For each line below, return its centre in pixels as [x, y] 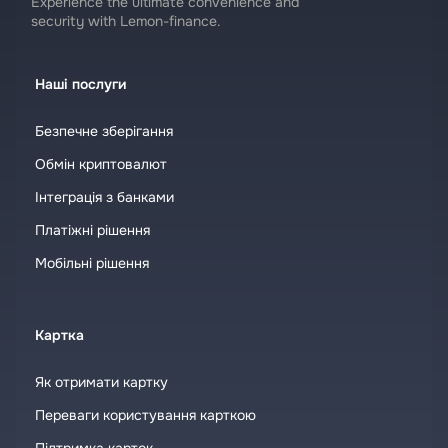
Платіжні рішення [92, 230]
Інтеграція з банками [104, 197]
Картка [59, 335]
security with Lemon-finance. [126, 21]
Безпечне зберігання [104, 131]
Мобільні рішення [92, 263]
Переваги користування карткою [145, 415]
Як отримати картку [101, 382]
